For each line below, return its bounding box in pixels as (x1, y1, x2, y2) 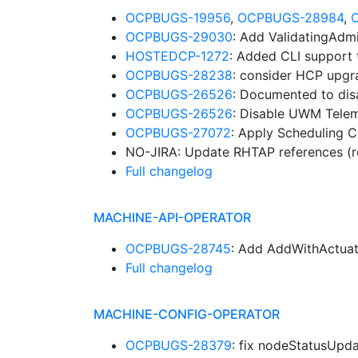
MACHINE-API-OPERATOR (93, 209, 251, 225)
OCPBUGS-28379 (125, 337, 232, 353)
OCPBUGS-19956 (125, 10, 230, 26)
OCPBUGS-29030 (125, 29, 233, 45)
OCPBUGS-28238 (125, 67, 233, 83)
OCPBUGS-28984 (237, 10, 344, 26)
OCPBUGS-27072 (125, 125, 231, 141)
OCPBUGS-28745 (125, 241, 231, 257)
